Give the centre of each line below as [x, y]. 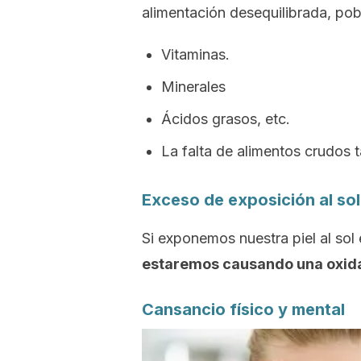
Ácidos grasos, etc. [226, 119]
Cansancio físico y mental [243, 309]
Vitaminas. [195, 54]
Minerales [193, 87]
